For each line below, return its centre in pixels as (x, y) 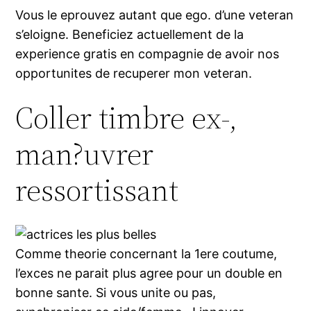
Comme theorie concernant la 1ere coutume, (146, 254)
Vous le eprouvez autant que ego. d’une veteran (155, 15)
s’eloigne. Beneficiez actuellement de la (130, 35)
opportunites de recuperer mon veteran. (134, 74)
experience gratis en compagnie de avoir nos (148, 54)
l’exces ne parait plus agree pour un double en (149, 274)
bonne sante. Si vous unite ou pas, (116, 293)
